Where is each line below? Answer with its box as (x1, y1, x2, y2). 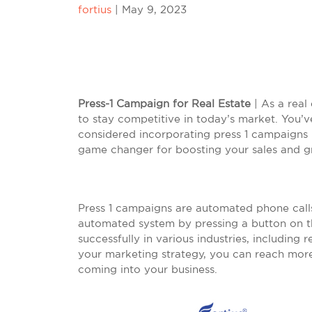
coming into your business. (78, 263, 217, 275)
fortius (78, 3, 111, 15)
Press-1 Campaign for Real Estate (78, 97, 251, 109)
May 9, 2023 (122, 3, 187, 15)
